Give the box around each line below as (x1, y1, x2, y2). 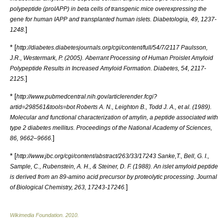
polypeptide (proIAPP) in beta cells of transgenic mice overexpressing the (10, 5, 207, 12)
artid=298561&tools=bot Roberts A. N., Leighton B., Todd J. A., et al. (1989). (10, 104, 212, 110)
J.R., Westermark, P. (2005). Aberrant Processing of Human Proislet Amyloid (10, 55, 213, 61)
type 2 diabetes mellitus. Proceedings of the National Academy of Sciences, (10, 124, 212, 131)
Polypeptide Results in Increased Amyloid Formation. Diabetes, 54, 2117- (10, 65, 206, 71)
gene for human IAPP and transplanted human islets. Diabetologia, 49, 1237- (10, 16, 217, 22)
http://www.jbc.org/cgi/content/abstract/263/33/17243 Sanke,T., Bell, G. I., (16, 153, 209, 159)
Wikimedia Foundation (10, 212, 62, 218)
